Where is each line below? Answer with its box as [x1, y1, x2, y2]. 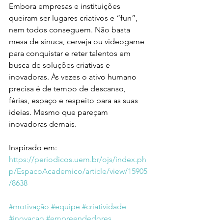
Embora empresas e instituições [9, 1, 122, 11]
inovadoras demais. [9, 119, 77, 129]
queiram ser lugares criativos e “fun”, [9, 13, 139, 23]
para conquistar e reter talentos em [9, 49, 133, 58]
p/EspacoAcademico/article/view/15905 [9, 166, 147, 176]
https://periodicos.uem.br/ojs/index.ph [9, 155, 146, 164]
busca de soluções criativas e [9, 60, 112, 70]
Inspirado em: [9, 143, 59, 152]
